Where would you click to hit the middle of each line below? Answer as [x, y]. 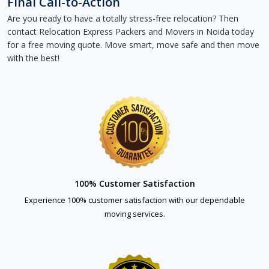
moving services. [134, 214]
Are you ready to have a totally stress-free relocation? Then [123, 18]
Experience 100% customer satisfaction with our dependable [134, 200]
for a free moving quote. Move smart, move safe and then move [133, 45]
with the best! [33, 58]
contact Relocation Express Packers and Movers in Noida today [131, 32]
